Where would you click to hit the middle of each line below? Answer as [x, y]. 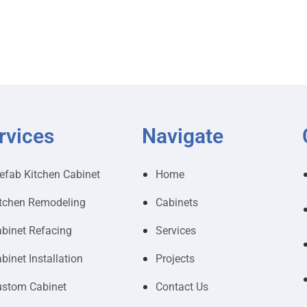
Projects [175, 258]
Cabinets [176, 202]
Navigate [182, 136]
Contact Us [182, 286]
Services [175, 230]
